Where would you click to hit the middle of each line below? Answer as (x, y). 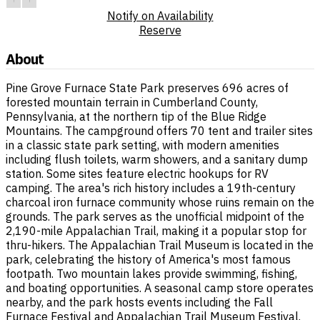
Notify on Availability (160, 16)
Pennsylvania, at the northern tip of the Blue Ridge (136, 117)
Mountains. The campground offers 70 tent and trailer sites (159, 131)
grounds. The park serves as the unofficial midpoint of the (155, 217)
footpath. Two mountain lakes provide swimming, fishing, (151, 274)
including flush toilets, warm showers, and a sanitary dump (157, 160)
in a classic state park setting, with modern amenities (142, 145)
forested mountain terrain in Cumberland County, (132, 102)
